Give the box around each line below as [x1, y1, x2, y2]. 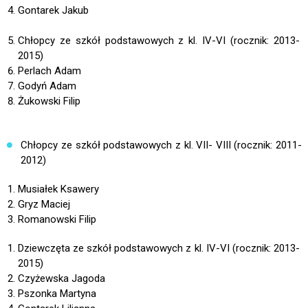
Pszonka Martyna [17, 287, 96, 300]
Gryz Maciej [17, 198, 70, 211]
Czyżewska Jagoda [17, 272, 105, 285]
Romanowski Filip [17, 213, 96, 226]
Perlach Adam [17, 65, 81, 78]
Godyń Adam [17, 80, 76, 93]
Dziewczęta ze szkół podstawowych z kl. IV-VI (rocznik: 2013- [17, 242, 300, 255]
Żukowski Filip [17, 95, 80, 108]
